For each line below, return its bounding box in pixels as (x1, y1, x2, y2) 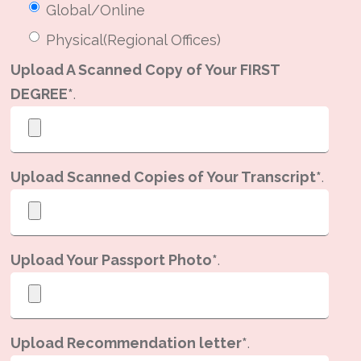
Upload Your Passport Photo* (10, 251, 218, 268)
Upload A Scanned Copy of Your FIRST (10, 60, 280, 78)
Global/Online (46, 2, 146, 19)
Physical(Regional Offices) (46, 31, 222, 48)
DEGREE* (10, 85, 74, 102)
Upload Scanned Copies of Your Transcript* (10, 168, 322, 185)
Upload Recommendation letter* (10, 334, 248, 351)
